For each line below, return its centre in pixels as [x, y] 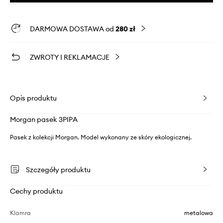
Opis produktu [33, 98]
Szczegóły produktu [58, 169]
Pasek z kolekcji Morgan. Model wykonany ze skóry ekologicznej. [101, 137]
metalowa [199, 213]
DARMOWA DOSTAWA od [73, 29]
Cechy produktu [36, 191]
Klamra [20, 213]
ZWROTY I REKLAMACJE [70, 57]
